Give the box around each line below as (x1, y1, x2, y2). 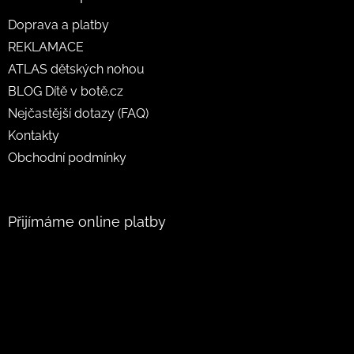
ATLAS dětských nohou (8, 61, 145, 77)
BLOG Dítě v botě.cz (8, 83, 123, 99)
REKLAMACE (8, 39, 84, 55)
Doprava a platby (8, 17, 109, 32)
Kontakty (8, 127, 59, 143)
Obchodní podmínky (8, 149, 126, 165)
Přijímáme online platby (8, 213, 166, 230)
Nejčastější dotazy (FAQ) (8, 105, 149, 121)
